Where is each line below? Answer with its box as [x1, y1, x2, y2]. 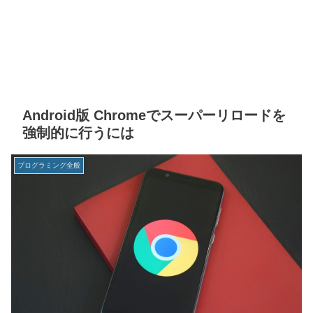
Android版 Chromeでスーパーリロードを [22, 107, 286, 123]
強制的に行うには [22, 124, 134, 140]
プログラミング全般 [17, 161, 80, 169]
